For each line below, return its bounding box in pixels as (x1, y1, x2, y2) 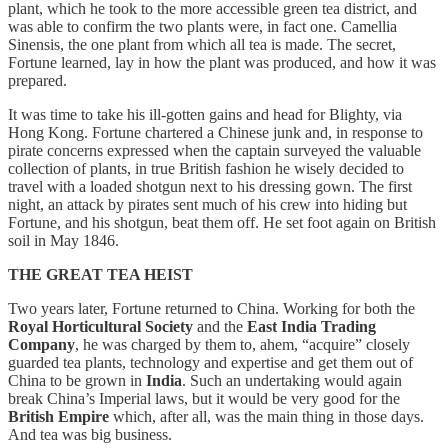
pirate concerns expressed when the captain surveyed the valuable (8, 141, 421, 159)
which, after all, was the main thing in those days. (109, 407, 424, 425)
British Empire (8, 407, 109, 425)
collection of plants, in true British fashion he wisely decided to (8, 159, 404, 177)
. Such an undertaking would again (182, 371, 402, 389)
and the (193, 317, 247, 335)
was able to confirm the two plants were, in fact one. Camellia (8, 17, 397, 35)
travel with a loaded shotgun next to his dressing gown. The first (8, 177, 412, 195)
